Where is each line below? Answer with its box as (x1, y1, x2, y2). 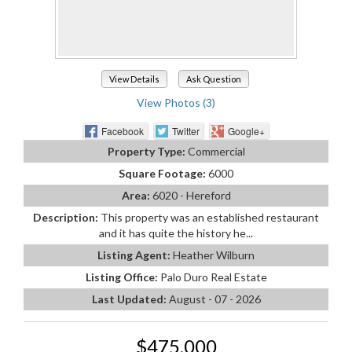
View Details (109, 74, 160, 85)
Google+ (228, 123, 265, 137)
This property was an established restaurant (101, 210, 319, 224)
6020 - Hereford (152, 188, 231, 202)
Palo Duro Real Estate (159, 269, 267, 284)
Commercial (187, 144, 245, 158)
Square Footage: (119, 166, 208, 180)
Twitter (172, 123, 200, 137)
